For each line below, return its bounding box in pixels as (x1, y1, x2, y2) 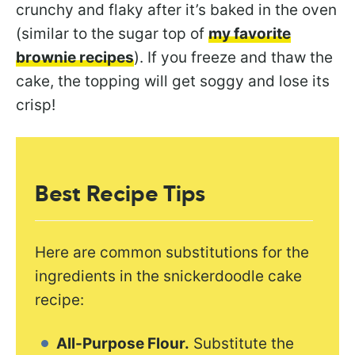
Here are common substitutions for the (35, 242, 310, 261)
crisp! (16, 96, 55, 115)
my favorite (208, 25, 291, 44)
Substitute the (189, 334, 295, 353)
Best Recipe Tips (35, 183, 206, 206)
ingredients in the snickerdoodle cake (35, 266, 303, 285)
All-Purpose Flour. (56, 334, 190, 353)
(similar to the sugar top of (16, 25, 208, 44)
